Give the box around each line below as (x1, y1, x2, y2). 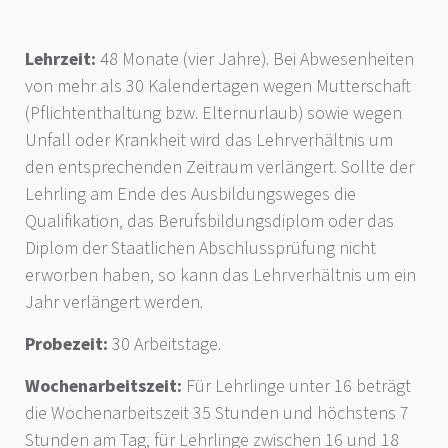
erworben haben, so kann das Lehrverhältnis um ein (25, 262, 416, 288)
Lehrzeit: (25, 46, 96, 72)
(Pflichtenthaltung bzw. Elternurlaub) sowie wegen (25, 100, 402, 126)
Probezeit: (25, 331, 108, 357)
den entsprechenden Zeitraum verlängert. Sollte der (25, 154, 414, 180)
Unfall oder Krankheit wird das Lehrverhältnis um (25, 127, 393, 153)
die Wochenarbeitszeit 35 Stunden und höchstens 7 (25, 400, 409, 426)
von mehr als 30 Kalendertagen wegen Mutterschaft (25, 73, 411, 99)
